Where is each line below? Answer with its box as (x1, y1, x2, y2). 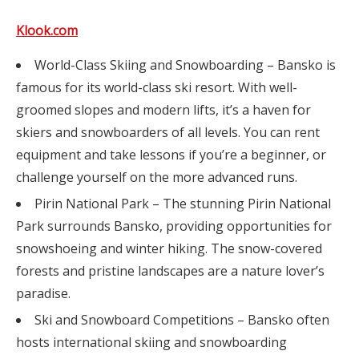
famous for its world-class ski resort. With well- (16, 79, 297, 96)
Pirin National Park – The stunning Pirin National (34, 195, 331, 212)
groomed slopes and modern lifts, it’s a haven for (16, 101, 311, 119)
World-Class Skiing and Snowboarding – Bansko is (34, 56, 336, 74)
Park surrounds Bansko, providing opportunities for (16, 217, 332, 235)
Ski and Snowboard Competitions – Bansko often (34, 311, 329, 329)
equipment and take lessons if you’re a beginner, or (16, 146, 326, 163)
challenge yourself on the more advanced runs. (16, 168, 297, 186)
